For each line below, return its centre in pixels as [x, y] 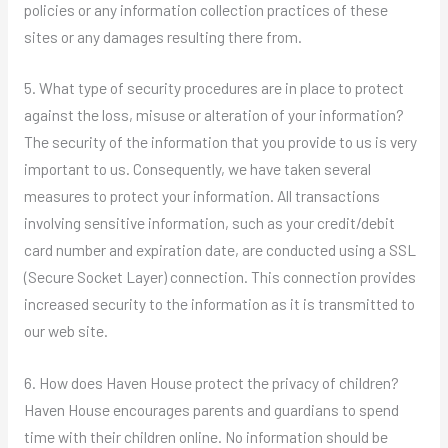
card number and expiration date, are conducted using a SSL [219, 250]
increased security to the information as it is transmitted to [219, 304]
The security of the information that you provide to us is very [220, 142]
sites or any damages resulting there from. [162, 36]
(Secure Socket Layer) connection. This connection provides [219, 277]
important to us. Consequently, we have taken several [197, 169]
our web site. [65, 331]
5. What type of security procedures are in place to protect [213, 88]
